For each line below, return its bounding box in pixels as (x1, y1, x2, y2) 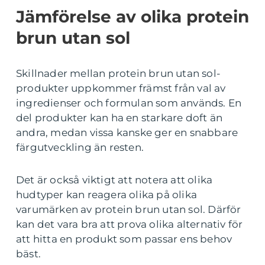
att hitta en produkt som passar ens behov (16, 232, 232, 245)
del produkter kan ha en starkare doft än (16, 111, 223, 124)
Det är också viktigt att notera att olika (16, 173, 213, 186)
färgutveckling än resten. (16, 141, 144, 153)
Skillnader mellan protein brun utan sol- (16, 67, 221, 79)
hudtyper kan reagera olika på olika (16, 188, 198, 201)
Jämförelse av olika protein (16, 6, 249, 27)
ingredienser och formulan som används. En (16, 96, 242, 109)
